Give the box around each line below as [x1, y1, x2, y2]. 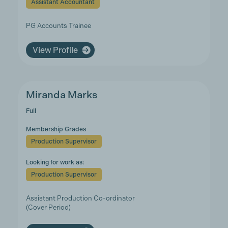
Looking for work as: [25, 159, 84, 166]
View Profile [32, 45, 78, 55]
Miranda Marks [25, 89, 97, 101]
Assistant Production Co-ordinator [25, 194, 135, 202]
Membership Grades [25, 126, 86, 133]
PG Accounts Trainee [25, 22, 91, 30]
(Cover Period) [25, 204, 71, 211]
